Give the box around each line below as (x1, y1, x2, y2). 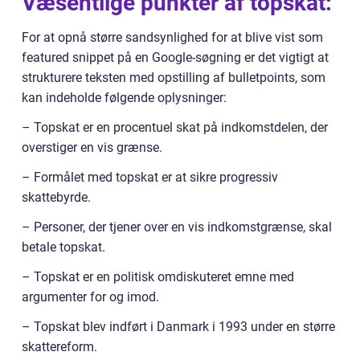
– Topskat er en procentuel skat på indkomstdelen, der (22, 120, 328, 136)
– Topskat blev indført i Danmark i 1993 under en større (22, 319, 335, 335)
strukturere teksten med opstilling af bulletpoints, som (22, 70, 325, 86)
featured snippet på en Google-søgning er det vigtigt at (22, 50, 329, 66)
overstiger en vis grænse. (22, 140, 162, 156)
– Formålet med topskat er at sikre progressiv (22, 170, 278, 186)
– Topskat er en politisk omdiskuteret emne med (22, 269, 294, 285)
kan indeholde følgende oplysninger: (22, 90, 227, 106)
